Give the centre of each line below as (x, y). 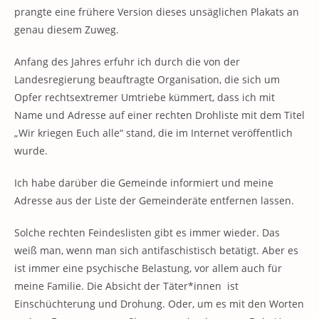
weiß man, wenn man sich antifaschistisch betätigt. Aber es (156, 251)
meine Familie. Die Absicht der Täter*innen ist (126, 286)
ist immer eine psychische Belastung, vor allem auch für (148, 268)
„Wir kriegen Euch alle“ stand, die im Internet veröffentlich (153, 133)
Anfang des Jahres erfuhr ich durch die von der (127, 62)
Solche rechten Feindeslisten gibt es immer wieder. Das (147, 233)
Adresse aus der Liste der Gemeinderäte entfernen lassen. (154, 201)
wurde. (31, 151)
